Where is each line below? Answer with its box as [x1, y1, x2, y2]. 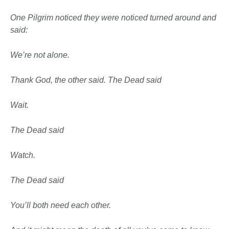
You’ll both [10, 201, 51, 210]
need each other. [51, 201, 111, 210]
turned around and [150, 13, 216, 22]
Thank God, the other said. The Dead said [10, 76, 162, 85]
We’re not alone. [10, 51, 70, 60]
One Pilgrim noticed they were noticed [10, 13, 150, 22]
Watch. [10, 151, 35, 160]
